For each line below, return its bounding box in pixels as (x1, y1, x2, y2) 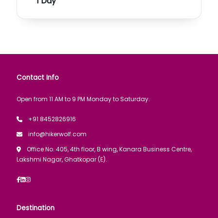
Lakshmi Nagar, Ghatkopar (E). (17, 155, 107, 164)
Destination (17, 203, 54, 213)
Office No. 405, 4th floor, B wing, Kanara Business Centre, (27, 145, 192, 154)
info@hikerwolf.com (28, 130, 87, 139)
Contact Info (17, 73, 59, 83)
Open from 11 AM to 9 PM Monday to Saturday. (17, 95, 150, 104)
